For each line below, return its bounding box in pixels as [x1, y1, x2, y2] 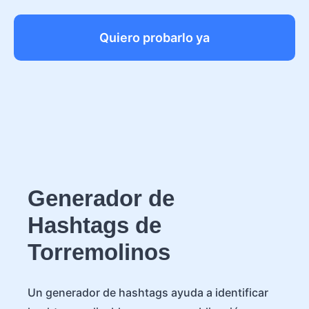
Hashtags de [28, 212, 161, 238]
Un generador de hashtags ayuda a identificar [28, 286, 268, 299]
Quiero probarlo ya [99, 30, 210, 45]
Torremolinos [28, 239, 170, 265]
